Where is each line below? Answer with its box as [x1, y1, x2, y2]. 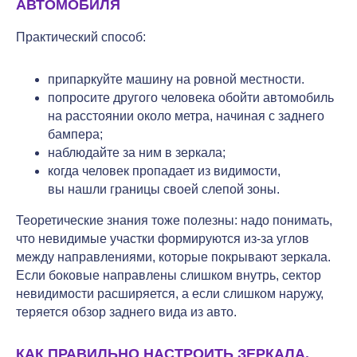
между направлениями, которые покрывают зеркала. [16, 249, 331, 264]
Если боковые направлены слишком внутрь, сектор [16, 268, 321, 282]
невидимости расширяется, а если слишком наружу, [16, 286, 324, 300]
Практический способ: [16, 29, 146, 44]
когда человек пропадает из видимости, [48, 163, 280, 178]
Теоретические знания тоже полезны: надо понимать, [16, 213, 332, 227]
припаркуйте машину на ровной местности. [48, 72, 304, 86]
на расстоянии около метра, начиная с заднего [48, 108, 324, 123]
